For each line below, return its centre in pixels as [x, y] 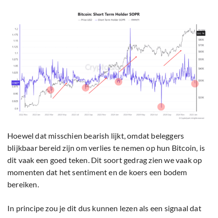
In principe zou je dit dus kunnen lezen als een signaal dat [104, 208]
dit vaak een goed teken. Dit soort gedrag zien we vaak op [105, 160]
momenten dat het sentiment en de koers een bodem [97, 172]
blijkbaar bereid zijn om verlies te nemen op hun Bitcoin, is [106, 147]
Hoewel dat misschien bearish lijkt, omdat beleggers [96, 135]
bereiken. [23, 184]
